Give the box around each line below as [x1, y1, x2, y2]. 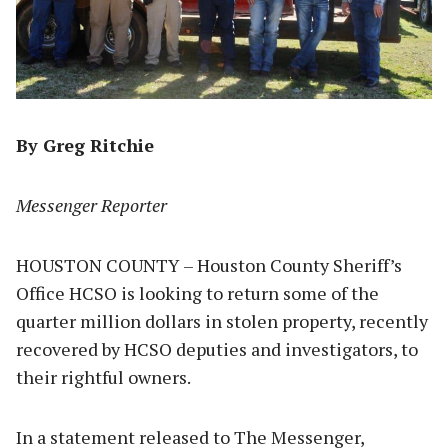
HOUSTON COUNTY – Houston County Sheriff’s [16, 252, 402, 277]
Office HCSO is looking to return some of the [16, 280, 379, 305]
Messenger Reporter [16, 192, 167, 217]
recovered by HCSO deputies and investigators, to [16, 336, 418, 361]
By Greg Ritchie [16, 132, 154, 157]
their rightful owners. [16, 364, 194, 389]
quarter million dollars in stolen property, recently [16, 308, 428, 333]
